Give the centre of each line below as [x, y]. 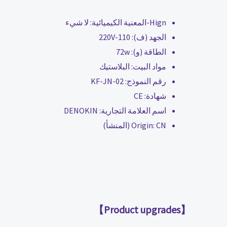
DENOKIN [81, 111]
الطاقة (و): [148, 52]
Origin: [144, 125]
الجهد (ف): [148, 37]
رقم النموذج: [145, 81]
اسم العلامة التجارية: [132, 111]
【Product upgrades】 [185, 210]
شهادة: [155, 96]
